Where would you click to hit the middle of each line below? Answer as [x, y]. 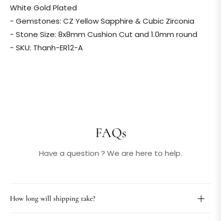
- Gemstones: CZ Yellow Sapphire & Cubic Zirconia [102, 21]
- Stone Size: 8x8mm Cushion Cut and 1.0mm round [104, 35]
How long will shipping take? [53, 199]
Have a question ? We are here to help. [110, 153]
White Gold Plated [43, 8]
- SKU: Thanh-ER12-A [46, 48]
